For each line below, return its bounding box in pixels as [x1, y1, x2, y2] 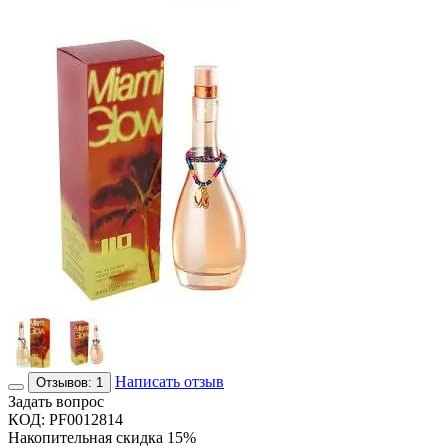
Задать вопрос [8, 392, 104, 410]
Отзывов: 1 [36, 374, 103, 390]
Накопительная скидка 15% [8, 428, 196, 446]
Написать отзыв [115, 372, 224, 390]
